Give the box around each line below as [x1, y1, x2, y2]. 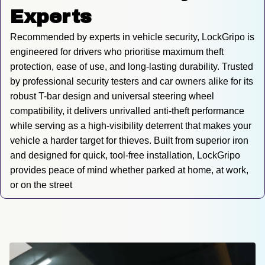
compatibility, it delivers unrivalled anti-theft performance [10, 106, 244, 117]
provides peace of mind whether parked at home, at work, [10, 165, 248, 176]
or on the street [10, 180, 72, 190]
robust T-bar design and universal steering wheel [10, 91, 214, 102]
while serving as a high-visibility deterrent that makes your [10, 121, 251, 131]
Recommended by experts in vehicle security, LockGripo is [10, 32, 254, 43]
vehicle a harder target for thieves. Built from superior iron [10, 135, 248, 146]
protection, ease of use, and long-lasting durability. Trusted [10, 62, 253, 72]
